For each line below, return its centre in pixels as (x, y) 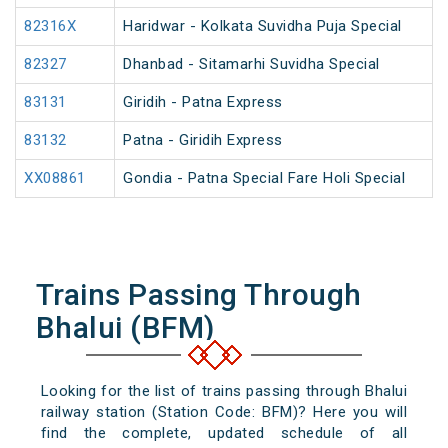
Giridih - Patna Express (203, 102)
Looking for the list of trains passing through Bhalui (224, 391)
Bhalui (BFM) (125, 328)
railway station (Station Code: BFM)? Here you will (224, 412)
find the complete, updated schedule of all (224, 433)
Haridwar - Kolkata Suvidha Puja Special (262, 26)
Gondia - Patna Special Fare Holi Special (264, 178)
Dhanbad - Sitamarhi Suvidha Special (251, 64)
